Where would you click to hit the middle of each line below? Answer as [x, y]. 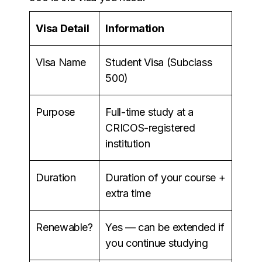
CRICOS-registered [150, 127]
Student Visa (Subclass [159, 62]
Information [135, 28]
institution [128, 143]
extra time [128, 193]
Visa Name [61, 62]
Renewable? [64, 227]
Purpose [55, 112]
